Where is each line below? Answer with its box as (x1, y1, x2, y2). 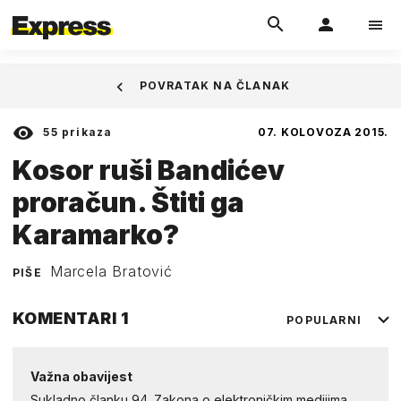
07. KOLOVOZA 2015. (258, 125, 388, 139)
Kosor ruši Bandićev (13, 153, 285, 186)
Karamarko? (13, 218, 179, 251)
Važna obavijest (30, 368, 132, 384)
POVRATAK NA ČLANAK (139, 79, 291, 92)
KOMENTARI (13, 308, 121, 328)
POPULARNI (286, 312, 362, 327)
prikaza (62, 125, 113, 139)
